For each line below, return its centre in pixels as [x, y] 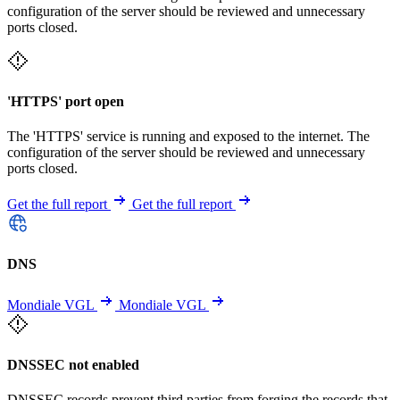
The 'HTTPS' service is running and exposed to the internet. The [188, 137]
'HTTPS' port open [66, 101]
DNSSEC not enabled [73, 364]
